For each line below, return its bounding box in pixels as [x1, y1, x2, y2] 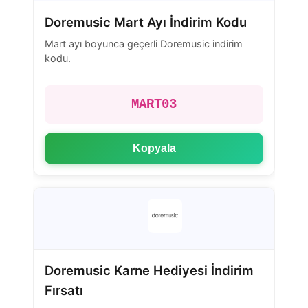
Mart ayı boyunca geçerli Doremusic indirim [45, 38, 243, 50]
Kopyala [132, 142, 176, 155]
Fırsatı [45, 283, 83, 298]
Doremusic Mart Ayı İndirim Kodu [45, 14, 247, 30]
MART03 [131, 97, 177, 113]
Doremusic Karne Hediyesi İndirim [45, 263, 254, 278]
